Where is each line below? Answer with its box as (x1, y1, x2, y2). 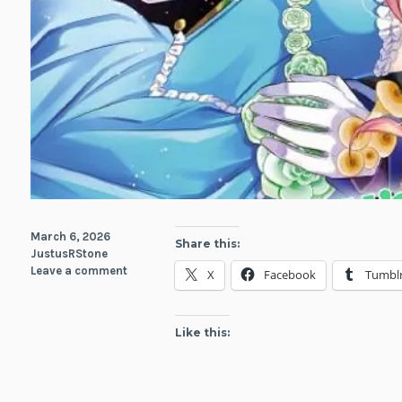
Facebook (264, 267, 317, 284)
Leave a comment (30, 264, 127, 278)
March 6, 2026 (30, 230, 110, 244)
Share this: (175, 237, 240, 251)
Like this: (175, 326, 231, 340)
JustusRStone (30, 247, 108, 261)
